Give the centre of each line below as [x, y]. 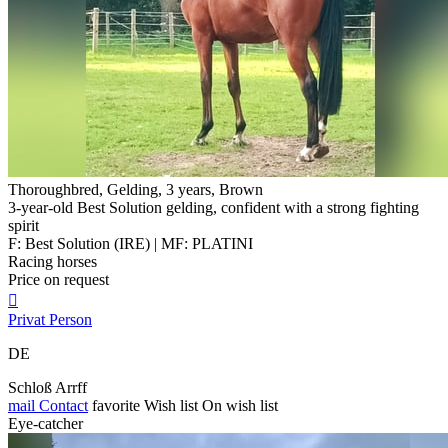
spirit [23, 225]
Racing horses [52, 261]
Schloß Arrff [47, 387]
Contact [61, 405]
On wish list [240, 405]
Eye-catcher [45, 423]
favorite [116, 405]
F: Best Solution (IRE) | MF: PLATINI [130, 243]
